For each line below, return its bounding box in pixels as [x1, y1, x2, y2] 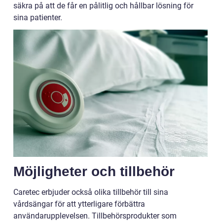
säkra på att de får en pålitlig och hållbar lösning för [13, 1, 193, 10]
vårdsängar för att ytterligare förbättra [13, 199, 145, 209]
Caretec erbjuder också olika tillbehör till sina [13, 187, 168, 197]
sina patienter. [13, 13, 62, 22]
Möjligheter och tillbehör [13, 163, 175, 179]
